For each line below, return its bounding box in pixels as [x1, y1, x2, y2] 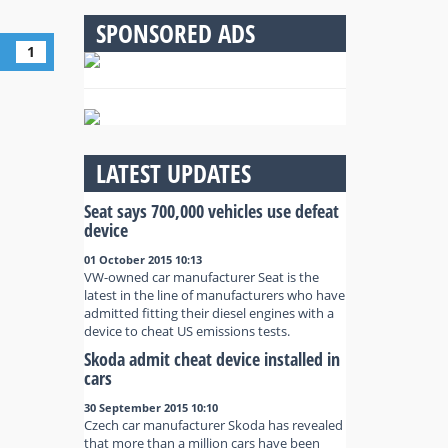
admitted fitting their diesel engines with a [83, 304, 334, 322]
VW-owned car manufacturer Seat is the [83, 268, 319, 286]
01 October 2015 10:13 [83, 252, 202, 267]
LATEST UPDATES [88, 156, 251, 190]
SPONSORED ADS [88, 16, 255, 50]
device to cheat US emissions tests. [83, 322, 290, 340]
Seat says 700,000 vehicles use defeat [83, 199, 339, 223]
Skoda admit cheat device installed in [83, 347, 340, 371]
